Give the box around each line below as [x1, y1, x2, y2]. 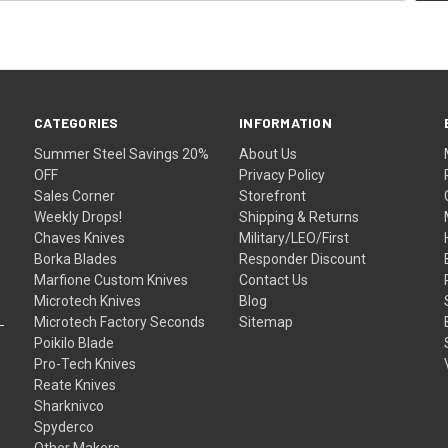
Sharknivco [34, 397, 105, 414]
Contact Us [239, 271, 309, 288]
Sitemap [239, 313, 294, 330]
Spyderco [34, 418, 95, 435]
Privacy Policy [239, 166, 326, 183]
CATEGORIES [34, 113, 119, 131]
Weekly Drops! [34, 208, 123, 225]
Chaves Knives [34, 229, 126, 246]
